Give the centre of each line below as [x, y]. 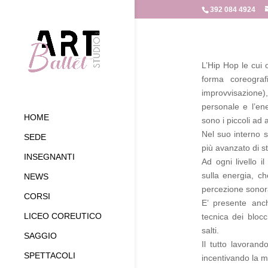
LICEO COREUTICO [63, 216]
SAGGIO [40, 236]
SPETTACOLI [50, 256]
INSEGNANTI [49, 157]
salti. [210, 231]
